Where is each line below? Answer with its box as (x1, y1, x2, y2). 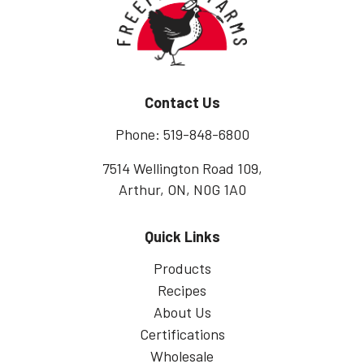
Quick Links (144, 227, 220, 246)
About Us (153, 303, 211, 322)
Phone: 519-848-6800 (115, 125, 249, 144)
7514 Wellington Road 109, (102, 159, 262, 178)
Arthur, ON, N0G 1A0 (118, 180, 246, 199)
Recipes (158, 281, 206, 300)
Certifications (139, 325, 225, 344)
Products (153, 259, 211, 278)
